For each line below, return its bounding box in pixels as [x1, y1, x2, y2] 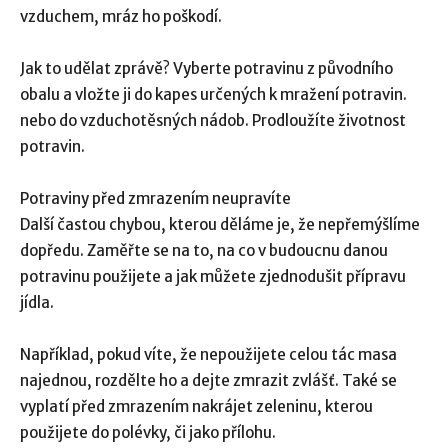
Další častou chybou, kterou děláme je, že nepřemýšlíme [20, 214, 420, 234]
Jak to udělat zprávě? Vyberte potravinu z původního [20, 58, 393, 78]
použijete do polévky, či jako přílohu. [20, 422, 276, 442]
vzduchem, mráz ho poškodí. [20, 6, 222, 26]
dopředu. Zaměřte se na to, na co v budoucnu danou [20, 240, 388, 260]
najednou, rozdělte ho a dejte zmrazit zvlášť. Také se [20, 370, 397, 390]
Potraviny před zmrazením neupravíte [20, 188, 291, 208]
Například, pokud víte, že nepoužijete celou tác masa [20, 344, 397, 364]
